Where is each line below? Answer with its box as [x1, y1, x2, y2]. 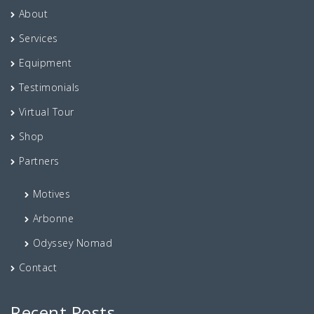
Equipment [18, 56, 71, 69]
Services [18, 32, 58, 45]
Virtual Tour [18, 105, 74, 118]
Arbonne [32, 212, 74, 225]
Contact [18, 261, 57, 274]
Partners [18, 154, 60, 168]
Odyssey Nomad [32, 236, 112, 250]
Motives [32, 187, 70, 200]
